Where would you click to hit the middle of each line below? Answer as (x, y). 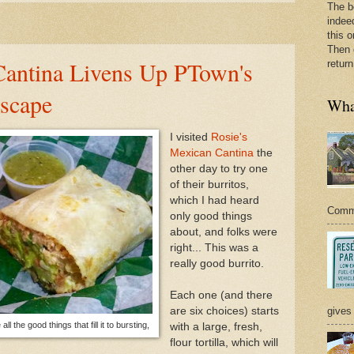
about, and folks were (223, 232)
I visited (190, 137)
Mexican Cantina (211, 153)
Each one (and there (221, 295)
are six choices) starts (224, 311)
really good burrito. (217, 263)
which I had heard (214, 200)
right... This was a (214, 247)
